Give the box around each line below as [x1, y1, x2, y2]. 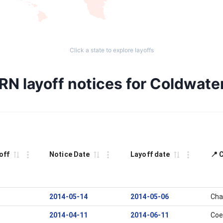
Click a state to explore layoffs [69, 46, 154, 54]
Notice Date [49, 150, 90, 158]
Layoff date [130, 150, 170, 158]
